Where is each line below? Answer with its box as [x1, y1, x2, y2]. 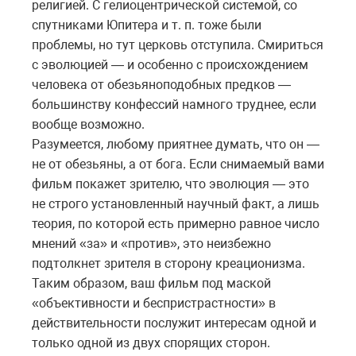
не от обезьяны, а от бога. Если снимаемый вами [32, 156, 324, 172]
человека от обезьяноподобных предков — [32, 76, 291, 92]
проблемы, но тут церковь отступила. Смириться [32, 37, 323, 52]
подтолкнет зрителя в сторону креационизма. [32, 255, 305, 271]
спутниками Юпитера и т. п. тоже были [32, 17, 261, 33]
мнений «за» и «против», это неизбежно [32, 235, 271, 251]
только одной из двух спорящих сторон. [32, 335, 270, 350]
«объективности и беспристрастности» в [32, 295, 276, 311]
